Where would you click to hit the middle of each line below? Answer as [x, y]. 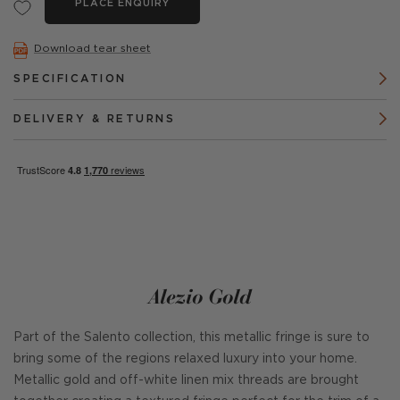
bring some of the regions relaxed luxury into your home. [185, 359]
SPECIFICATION [70, 79]
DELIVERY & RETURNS [94, 119]
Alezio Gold [200, 296]
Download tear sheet [92, 48]
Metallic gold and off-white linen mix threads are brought [186, 380]
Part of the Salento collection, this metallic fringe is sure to [192, 337]
